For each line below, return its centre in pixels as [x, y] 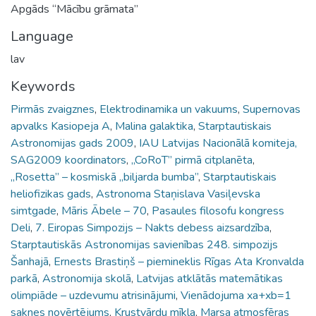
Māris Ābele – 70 [104, 211]
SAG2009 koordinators [68, 160]
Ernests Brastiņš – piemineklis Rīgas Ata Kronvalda [179, 261]
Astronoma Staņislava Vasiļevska [178, 194]
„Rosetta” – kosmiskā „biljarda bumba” [104, 177]
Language [42, 36]
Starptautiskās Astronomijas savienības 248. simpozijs [144, 244]
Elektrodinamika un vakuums [169, 109]
